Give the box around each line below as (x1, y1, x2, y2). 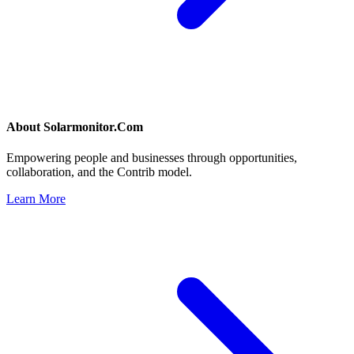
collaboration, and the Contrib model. (6, 165, 192, 179)
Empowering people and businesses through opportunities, (6, 151, 297, 165)
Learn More (6, 192, 66, 206)
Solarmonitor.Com (43, 120, 143, 134)
